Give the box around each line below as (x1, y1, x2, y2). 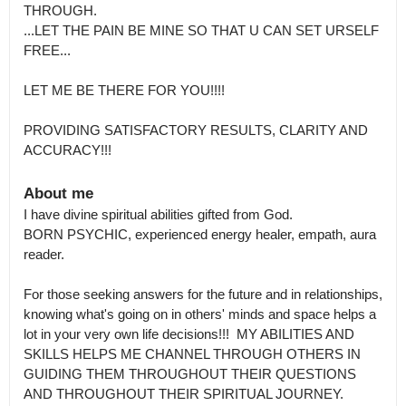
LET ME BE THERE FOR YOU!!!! (24, 82, 225, 98)
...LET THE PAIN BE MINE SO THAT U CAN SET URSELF (24, 22, 379, 38)
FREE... (24, 42, 71, 58)
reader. (24, 246, 64, 262)
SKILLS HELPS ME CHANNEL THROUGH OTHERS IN (24, 345, 361, 362)
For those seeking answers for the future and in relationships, (24, 285, 382, 302)
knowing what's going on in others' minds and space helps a (24, 305, 376, 322)
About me (24, 184, 93, 202)
